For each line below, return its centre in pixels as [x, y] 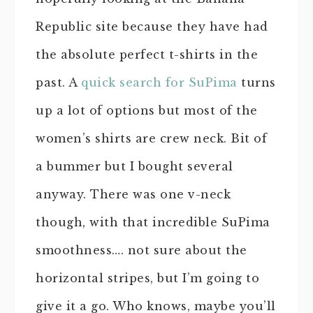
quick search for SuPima [159, 82]
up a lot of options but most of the [147, 110]
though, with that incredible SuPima [153, 222]
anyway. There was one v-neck [133, 194]
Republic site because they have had [152, 26]
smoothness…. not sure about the [141, 250]
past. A [58, 82]
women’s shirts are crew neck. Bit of [151, 138]
